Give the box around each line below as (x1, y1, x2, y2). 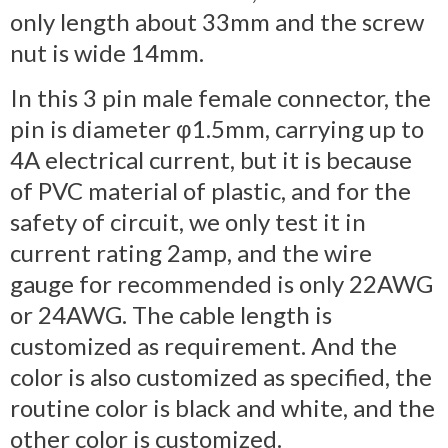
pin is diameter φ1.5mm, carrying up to (10, 113, 424, 143)
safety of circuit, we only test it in (10, 206, 366, 236)
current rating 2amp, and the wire (10, 237, 372, 267)
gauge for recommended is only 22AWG (10, 268, 433, 298)
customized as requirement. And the (10, 330, 397, 360)
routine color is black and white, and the (10, 392, 435, 422)
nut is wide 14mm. (10, 37, 204, 67)
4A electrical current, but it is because (10, 144, 412, 174)
